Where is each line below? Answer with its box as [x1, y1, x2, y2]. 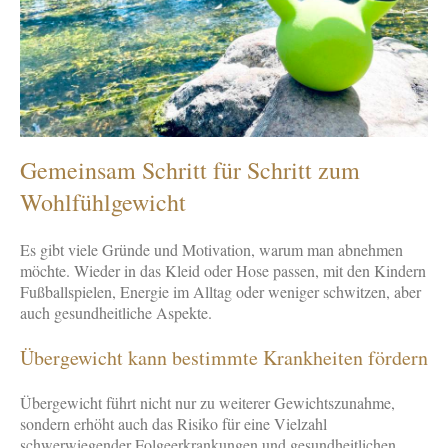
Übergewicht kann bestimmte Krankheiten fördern [20, 344, 428, 371]
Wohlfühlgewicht [20, 186, 186, 218]
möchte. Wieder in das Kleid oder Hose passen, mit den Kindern [20, 260, 426, 281]
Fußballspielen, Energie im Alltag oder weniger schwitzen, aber [20, 281, 421, 302]
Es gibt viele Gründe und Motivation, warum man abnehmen [20, 239, 403, 260]
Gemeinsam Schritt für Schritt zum [20, 154, 360, 186]
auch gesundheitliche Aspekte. [20, 302, 212, 323]
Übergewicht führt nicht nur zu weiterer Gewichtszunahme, [20, 392, 395, 413]
